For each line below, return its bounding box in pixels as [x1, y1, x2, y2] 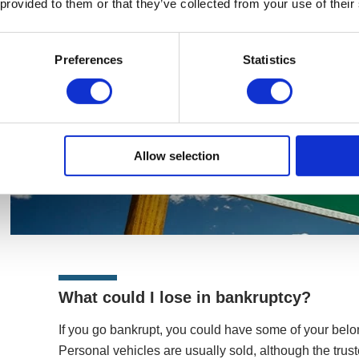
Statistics [243, 52, 296, 67]
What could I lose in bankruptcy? [58, 288, 311, 307]
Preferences [54, 52, 123, 67]
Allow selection [134, 148, 220, 163]
